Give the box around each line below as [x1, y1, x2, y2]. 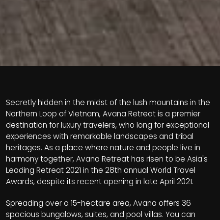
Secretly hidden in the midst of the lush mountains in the [6, 97, 210, 108]
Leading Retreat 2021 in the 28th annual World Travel [6, 165, 195, 175]
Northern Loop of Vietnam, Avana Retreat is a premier [6, 109, 200, 119]
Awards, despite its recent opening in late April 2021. [6, 176, 193, 187]
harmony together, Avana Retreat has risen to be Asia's [6, 154, 208, 164]
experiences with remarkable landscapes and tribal [6, 131, 193, 141]
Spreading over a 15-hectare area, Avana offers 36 [6, 198, 191, 208]
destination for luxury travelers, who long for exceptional [6, 120, 209, 130]
